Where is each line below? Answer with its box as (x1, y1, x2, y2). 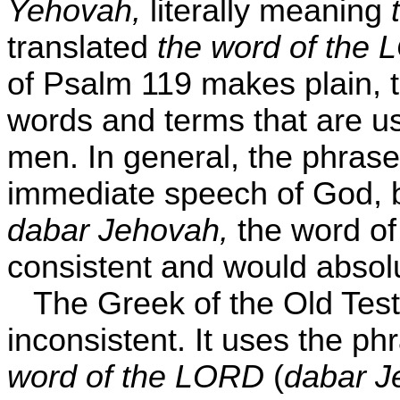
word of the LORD (7, 359, 264, 395)
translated (7, 29, 157, 65)
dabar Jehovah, (7, 212, 229, 248)
